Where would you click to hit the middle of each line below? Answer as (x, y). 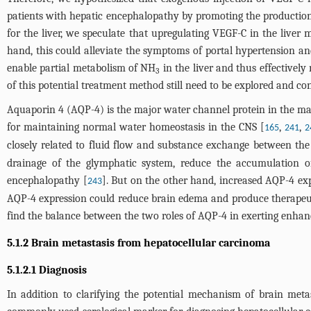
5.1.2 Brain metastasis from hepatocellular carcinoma (138, 243)
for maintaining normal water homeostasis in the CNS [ (136, 127)
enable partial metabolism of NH (82, 68)
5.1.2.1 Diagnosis (47, 270)
